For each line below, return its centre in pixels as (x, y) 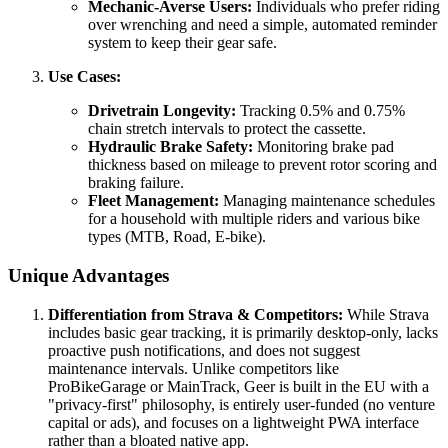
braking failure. (136, 183)
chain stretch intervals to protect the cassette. (227, 129)
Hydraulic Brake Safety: (170, 147)
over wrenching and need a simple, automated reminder (262, 25)
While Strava (386, 314)
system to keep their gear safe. (182, 43)
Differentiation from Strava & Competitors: (195, 314)
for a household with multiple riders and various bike (254, 219)
